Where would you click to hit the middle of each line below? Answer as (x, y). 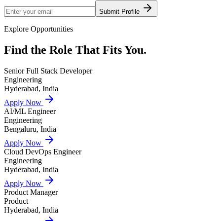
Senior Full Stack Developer (48, 71)
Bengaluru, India (30, 129)
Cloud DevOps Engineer (43, 151)
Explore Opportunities (38, 29)
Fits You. (125, 50)
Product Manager (31, 192)
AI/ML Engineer (30, 111)
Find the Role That (53, 50)
